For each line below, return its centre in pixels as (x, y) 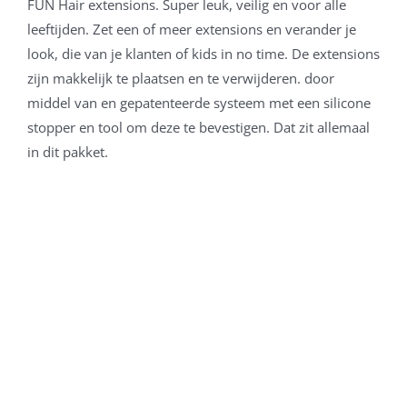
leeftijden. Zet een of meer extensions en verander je (192, 30)
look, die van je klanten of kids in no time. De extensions (203, 54)
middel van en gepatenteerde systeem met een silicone (199, 103)
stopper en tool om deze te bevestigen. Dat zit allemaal (199, 128)
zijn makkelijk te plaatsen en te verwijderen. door (181, 79)
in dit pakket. (68, 152)
